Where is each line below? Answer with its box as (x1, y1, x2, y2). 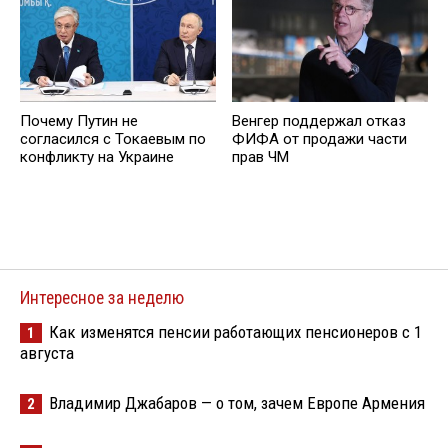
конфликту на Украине (20, 148, 174, 167)
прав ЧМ (232, 148, 289, 167)
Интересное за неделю (20, 288, 184, 308)
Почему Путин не (20, 112, 138, 131)
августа (20, 343, 74, 363)
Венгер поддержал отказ (232, 112, 406, 131)
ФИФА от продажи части (232, 130, 407, 149)
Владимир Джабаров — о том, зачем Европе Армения (49, 393, 425, 413)
